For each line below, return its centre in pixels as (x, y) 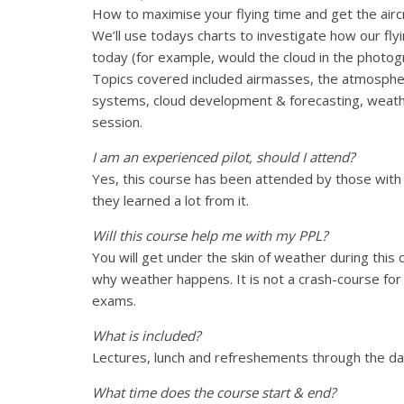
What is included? (148, 335)
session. (117, 121)
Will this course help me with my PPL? (211, 235)
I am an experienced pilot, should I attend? (225, 156)
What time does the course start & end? (216, 392)
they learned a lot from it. (170, 200)
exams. (114, 300)
